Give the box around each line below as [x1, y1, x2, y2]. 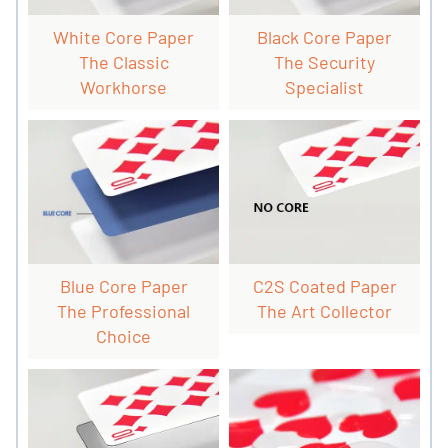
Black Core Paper [257, 26, 392, 49]
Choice [96, 324, 151, 347]
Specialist [285, 76, 364, 99]
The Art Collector [257, 299, 392, 322]
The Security [274, 51, 375, 74]
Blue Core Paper [59, 274, 188, 297]
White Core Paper [53, 26, 194, 49]
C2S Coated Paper [252, 274, 397, 297]
